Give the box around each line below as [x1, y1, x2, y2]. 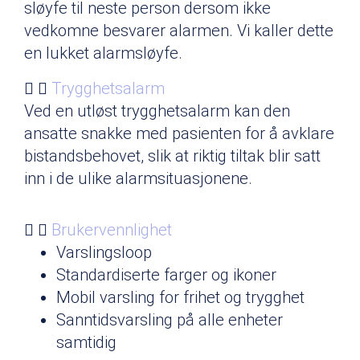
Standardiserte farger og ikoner [56, 264, 276, 284]
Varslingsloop [56, 242, 152, 262]
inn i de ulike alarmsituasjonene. [24, 168, 252, 188]
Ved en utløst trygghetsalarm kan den [24, 100, 290, 121]
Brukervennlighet [51, 219, 172, 239]
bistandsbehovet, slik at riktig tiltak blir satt [24, 145, 321, 166]
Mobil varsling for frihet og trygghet [56, 287, 305, 307]
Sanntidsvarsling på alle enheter [56, 309, 283, 329]
